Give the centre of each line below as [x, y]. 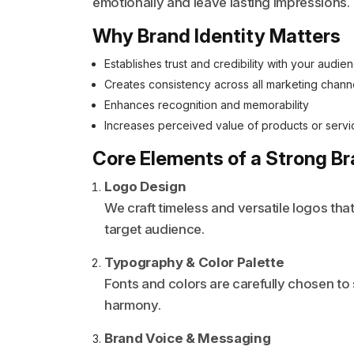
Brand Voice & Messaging [188, 338]
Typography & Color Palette [194, 262]
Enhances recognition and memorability [207, 104]
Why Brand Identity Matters [217, 36]
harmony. [133, 305]
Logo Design [145, 186]
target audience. [154, 229]
